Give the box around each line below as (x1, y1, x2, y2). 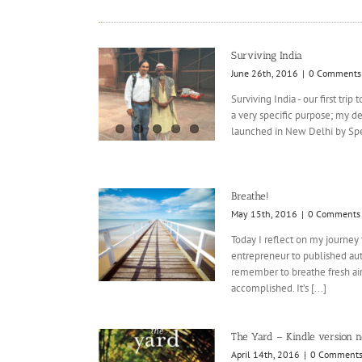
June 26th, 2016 (231, 66, 298, 79)
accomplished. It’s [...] (231, 280, 326, 295)
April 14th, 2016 (231, 347, 300, 360)
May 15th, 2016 (231, 207, 297, 220)
